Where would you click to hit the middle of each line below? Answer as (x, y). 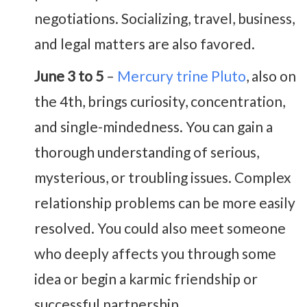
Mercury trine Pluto (182, 76)
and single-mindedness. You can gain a (153, 127)
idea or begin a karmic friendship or (146, 279)
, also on (271, 76)
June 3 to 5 (69, 76)
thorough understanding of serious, (147, 152)
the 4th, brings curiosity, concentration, (160, 101)
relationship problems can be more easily (165, 203)
